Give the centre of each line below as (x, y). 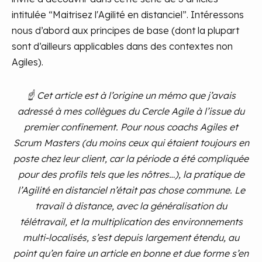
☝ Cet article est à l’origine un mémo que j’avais (131, 95)
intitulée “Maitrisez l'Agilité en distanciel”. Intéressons (128, 15)
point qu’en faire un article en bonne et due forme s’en (131, 253)
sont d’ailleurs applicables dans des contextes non (122, 46)
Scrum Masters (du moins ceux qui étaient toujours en (131, 143)
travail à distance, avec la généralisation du (131, 206)
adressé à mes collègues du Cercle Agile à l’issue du (131, 111)
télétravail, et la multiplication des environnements (131, 222)
